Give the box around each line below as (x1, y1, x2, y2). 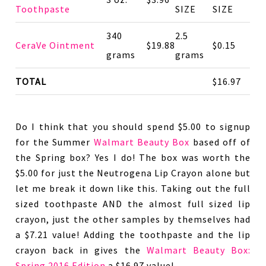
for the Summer (15, 135, 94, 148)
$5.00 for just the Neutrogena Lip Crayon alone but (15, 166, 251, 179)
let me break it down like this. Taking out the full (15, 182, 251, 194)
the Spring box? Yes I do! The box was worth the (15, 151, 251, 163)
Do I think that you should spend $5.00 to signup (15, 120, 251, 132)
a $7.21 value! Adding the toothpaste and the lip (15, 228, 251, 240)
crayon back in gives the (15, 243, 147, 256)
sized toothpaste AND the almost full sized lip (15, 197, 251, 210)
